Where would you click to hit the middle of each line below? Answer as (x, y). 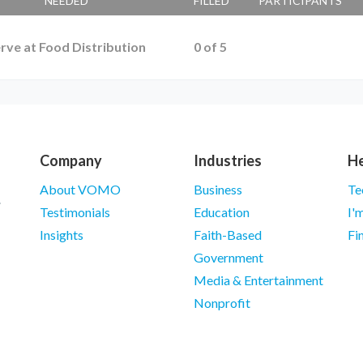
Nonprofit (222, 303)
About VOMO (80, 190)
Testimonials (75, 212)
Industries (228, 161)
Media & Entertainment (258, 280)
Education (222, 212)
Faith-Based (228, 235)
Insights (62, 235)
